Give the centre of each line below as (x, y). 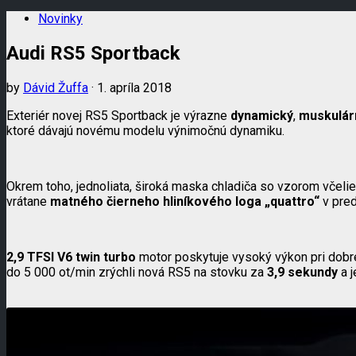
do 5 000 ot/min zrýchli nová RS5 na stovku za (137, 272)
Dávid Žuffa (56, 87)
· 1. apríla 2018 (130, 87)
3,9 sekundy (302, 272)
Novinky (60, 19)
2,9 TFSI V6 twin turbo (71, 257)
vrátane (28, 201)
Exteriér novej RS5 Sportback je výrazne (118, 115)
